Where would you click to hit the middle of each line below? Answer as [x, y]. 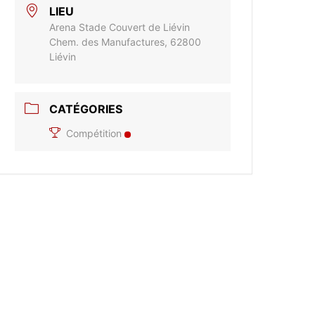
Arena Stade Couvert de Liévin [120, 27]
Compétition [94, 134]
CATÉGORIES [86, 109]
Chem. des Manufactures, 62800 [126, 42]
